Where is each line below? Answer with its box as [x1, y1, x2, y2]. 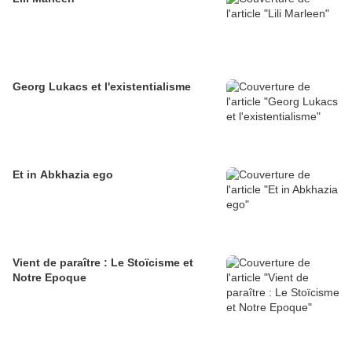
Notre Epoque [13, 271, 86, 284]
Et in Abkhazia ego [13, 168, 113, 181]
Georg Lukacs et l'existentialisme [13, 80, 191, 93]
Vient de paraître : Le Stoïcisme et [13, 256, 193, 269]
